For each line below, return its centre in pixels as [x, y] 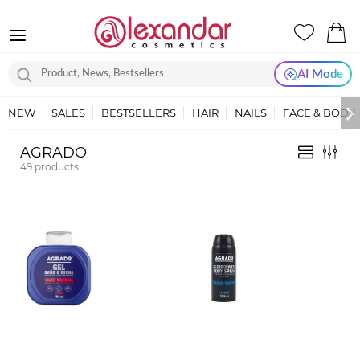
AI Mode [320, 74]
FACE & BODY [319, 112]
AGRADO [53, 152]
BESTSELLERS [139, 112]
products [57, 167]
